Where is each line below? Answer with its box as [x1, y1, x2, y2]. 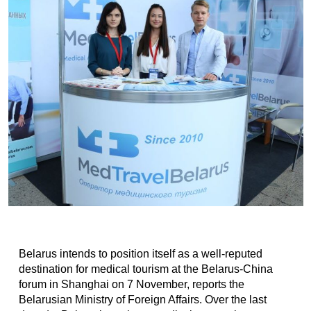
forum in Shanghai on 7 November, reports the [18, 278, 244, 290]
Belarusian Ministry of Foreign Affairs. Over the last [18, 294, 267, 305]
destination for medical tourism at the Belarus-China [18, 263, 273, 275]
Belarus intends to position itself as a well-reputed [18, 248, 262, 260]
